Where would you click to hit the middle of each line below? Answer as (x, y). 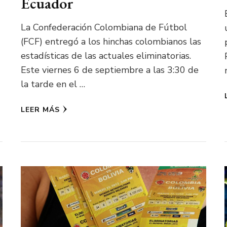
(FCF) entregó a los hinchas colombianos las (111, 42)
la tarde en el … (53, 84)
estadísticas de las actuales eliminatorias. (106, 56)
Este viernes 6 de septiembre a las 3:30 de (110, 70)
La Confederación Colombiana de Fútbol (104, 28)
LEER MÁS (41, 110)
